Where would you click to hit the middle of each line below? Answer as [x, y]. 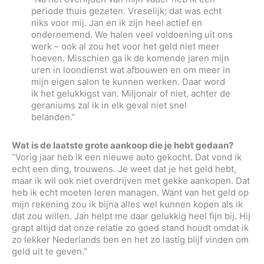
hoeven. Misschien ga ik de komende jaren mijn [130, 58]
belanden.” [53, 117]
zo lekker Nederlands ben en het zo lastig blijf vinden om [130, 240]
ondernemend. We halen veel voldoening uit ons [132, 34]
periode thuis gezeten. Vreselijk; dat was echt [126, 11]
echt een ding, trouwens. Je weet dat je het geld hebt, [124, 169]
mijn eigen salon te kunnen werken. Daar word [128, 81]
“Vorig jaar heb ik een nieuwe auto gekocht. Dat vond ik [127, 157]
